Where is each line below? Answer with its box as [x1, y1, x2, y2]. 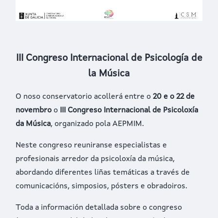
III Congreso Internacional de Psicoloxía [60, 106, 198, 114]
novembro [16, 106, 52, 114]
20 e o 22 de [153, 92, 195, 101]
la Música [88, 69, 130, 79]
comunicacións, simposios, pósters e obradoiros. [16, 182, 187, 190]
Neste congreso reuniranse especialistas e [16, 141, 167, 149]
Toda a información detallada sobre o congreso [16, 203, 182, 212]
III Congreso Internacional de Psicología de [16, 54, 202, 64]
